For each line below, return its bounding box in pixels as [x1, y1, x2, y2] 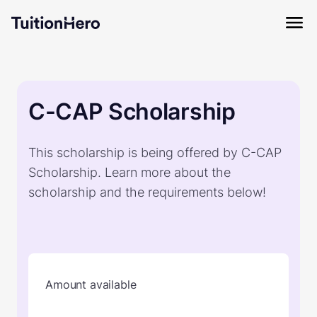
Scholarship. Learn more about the [28, 165, 231, 180]
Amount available [45, 277, 137, 292]
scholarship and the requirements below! [28, 185, 266, 200]
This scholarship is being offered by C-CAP [28, 145, 282, 160]
